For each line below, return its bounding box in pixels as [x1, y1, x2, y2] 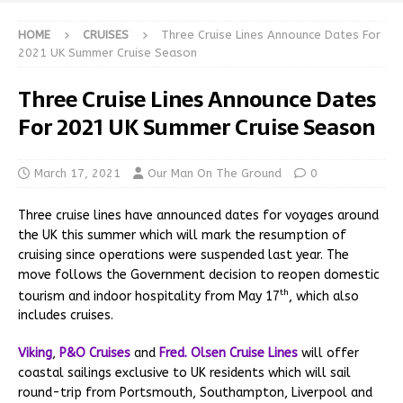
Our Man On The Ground [148, 166, 282, 180]
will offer [298, 345, 359, 362]
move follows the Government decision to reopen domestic [18, 266, 380, 282]
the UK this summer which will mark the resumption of [18, 227, 346, 243]
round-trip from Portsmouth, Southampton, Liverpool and [18, 385, 372, 401]
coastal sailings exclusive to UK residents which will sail [18, 365, 351, 381]
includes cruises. [18, 308, 113, 324]
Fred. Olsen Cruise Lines [159, 345, 298, 362]
